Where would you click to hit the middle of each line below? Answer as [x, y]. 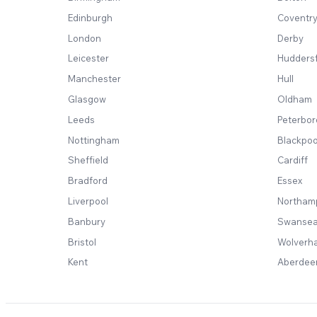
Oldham [295, 99]
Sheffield [88, 160]
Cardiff [293, 160]
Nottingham [94, 140]
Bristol [82, 242]
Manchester [94, 79]
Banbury [87, 221]
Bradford [88, 181]
